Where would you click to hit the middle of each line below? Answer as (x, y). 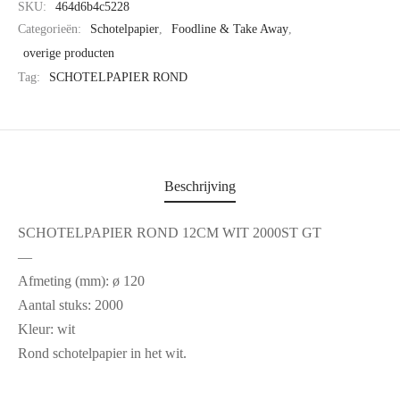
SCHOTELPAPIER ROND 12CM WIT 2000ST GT (170, 233)
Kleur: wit (46, 329)
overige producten (69, 53)
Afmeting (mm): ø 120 (81, 281)
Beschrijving (200, 187)
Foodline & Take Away (230, 29)
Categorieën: (51, 29)
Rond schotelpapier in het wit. (102, 354)
